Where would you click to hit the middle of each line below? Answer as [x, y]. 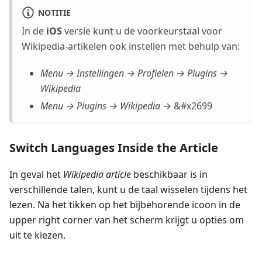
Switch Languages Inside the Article [114, 148]
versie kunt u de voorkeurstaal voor [142, 31]
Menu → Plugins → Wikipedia [100, 106]
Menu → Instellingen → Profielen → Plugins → [134, 73]
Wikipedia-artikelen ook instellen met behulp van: [131, 46]
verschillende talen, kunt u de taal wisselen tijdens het [128, 190]
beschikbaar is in [169, 175]
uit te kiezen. [37, 235]
